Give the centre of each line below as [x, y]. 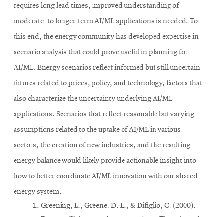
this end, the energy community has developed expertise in [106, 37]
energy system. [38, 192]
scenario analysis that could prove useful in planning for [101, 53]
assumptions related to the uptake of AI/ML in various [97, 130]
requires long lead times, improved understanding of [96, 6]
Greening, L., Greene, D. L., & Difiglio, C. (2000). [118, 206]
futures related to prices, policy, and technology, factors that [108, 84]
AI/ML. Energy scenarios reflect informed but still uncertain [107, 68]
